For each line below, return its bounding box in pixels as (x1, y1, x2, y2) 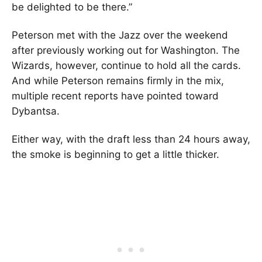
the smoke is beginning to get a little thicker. (12, 148, 219, 160)
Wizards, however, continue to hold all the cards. (12, 59, 241, 71)
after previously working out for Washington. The (12, 44, 240, 56)
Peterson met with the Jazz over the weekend (12, 29, 228, 41)
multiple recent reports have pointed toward (12, 89, 219, 102)
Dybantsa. (12, 105, 60, 117)
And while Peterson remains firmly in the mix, (12, 74, 224, 87)
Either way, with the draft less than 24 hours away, (12, 133, 250, 145)
